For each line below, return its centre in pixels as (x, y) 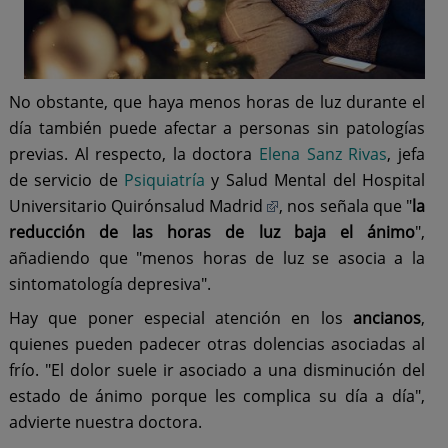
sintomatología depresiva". (109, 283)
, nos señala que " (346, 205)
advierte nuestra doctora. (105, 421)
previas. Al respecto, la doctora (134, 153)
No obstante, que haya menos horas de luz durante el (217, 101)
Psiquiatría (165, 179)
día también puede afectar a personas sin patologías (217, 127)
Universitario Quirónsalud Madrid (136, 205)
